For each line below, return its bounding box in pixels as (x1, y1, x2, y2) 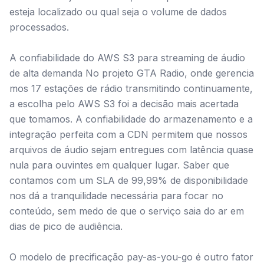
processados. (9, 21, 69, 33)
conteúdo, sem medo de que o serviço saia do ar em (9, 205, 244, 217)
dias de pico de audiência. (9, 220, 123, 232)
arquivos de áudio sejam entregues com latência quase (9, 144, 253, 156)
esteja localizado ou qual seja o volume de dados (9, 6, 227, 18)
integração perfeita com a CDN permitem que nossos (9, 128, 247, 140)
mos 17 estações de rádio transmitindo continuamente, (9, 82, 253, 94)
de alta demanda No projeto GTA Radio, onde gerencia (9, 67, 254, 79)
